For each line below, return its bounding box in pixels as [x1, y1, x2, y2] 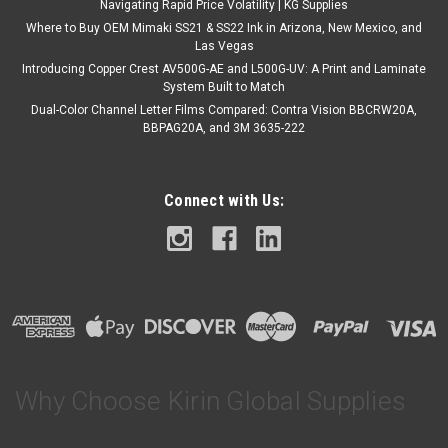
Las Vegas [194, 39, 254, 54]
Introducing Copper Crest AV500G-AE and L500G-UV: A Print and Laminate [22, 62, 426, 77]
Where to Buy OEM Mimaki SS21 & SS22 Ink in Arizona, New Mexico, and [26, 21, 422, 36]
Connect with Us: [164, 191, 284, 211]
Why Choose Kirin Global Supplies [15, 385, 406, 416]
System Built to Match [163, 80, 285, 95]
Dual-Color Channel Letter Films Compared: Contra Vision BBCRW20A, [31, 103, 417, 118]
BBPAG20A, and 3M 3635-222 [143, 121, 305, 136]
